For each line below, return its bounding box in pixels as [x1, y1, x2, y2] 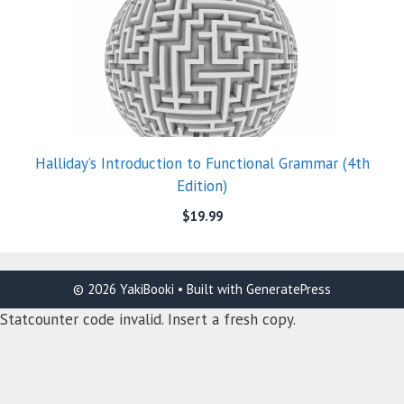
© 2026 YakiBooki [73, 280, 174, 298]
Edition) [177, 176, 227, 197]
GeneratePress [246, 280, 331, 298]
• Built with [174, 280, 246, 298]
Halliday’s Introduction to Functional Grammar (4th [34, 153, 370, 174]
